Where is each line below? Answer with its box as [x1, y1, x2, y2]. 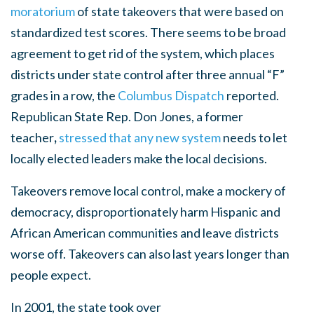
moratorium [11, 4, 75, 20]
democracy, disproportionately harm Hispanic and [11, 204, 280, 220]
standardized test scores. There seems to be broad [11, 25, 286, 41]
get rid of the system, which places [88, 46, 275, 62]
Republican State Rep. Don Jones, [11, 109, 194, 125]
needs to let [223, 130, 287, 146]
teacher [11, 130, 54, 146]
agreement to [11, 46, 86, 62]
